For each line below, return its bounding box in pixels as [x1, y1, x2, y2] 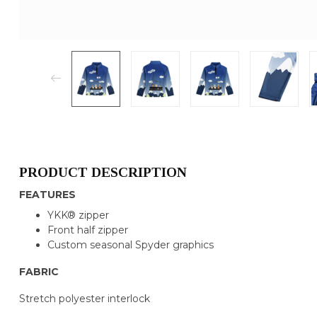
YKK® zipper [47, 209, 109, 222]
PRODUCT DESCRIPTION [19, 164, 187, 180]
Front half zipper [47, 224, 128, 237]
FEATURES [19, 188, 76, 201]
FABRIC [19, 265, 59, 279]
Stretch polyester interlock [19, 292, 150, 305]
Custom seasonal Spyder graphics [47, 238, 214, 252]
